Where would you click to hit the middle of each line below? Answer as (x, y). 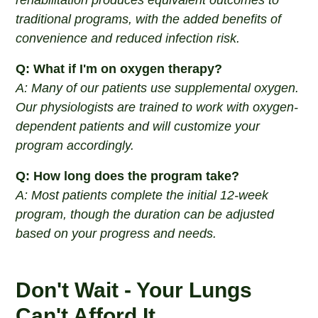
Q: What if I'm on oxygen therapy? (119, 69)
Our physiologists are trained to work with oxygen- (157, 107)
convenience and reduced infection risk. (128, 38)
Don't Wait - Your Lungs (134, 290)
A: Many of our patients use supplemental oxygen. (158, 88)
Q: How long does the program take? (128, 176)
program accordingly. (75, 146)
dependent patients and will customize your (138, 126)
